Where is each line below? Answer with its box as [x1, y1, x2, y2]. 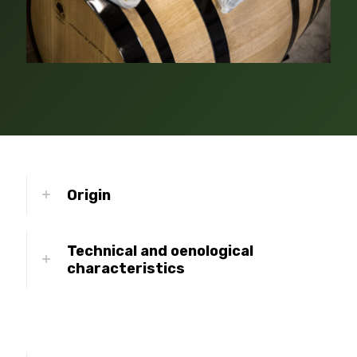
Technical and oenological [67, 241, 253, 260]
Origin [67, 186, 111, 204]
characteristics [67, 259, 185, 277]
